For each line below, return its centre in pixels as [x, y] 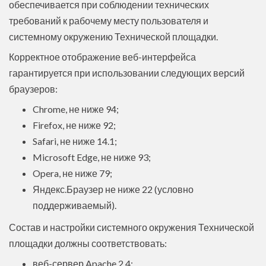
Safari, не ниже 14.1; [75, 141]
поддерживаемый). [75, 205]
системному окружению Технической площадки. [113, 36]
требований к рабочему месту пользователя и [109, 20]
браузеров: [33, 88]
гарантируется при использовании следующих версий [127, 72]
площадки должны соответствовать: [88, 243]
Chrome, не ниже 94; [76, 109]
